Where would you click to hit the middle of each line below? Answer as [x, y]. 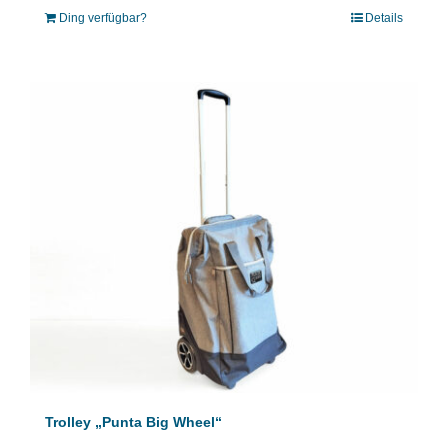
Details [384, 18]
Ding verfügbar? [103, 18]
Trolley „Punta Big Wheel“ [133, 421]
